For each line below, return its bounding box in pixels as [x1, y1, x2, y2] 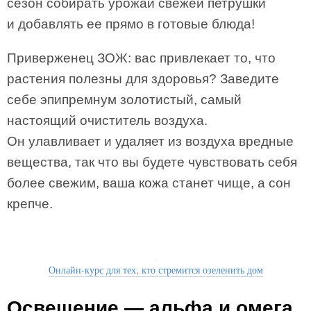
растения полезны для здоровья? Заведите [7, 72, 279, 86]
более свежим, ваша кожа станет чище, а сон [7, 176, 291, 190]
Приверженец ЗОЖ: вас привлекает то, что [7, 51, 276, 65]
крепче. [7, 196, 53, 211]
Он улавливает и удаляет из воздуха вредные [7, 134, 294, 149]
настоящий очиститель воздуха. [7, 113, 208, 128]
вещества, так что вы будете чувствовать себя [7, 155, 297, 169]
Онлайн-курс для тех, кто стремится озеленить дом [48, 263, 263, 276]
